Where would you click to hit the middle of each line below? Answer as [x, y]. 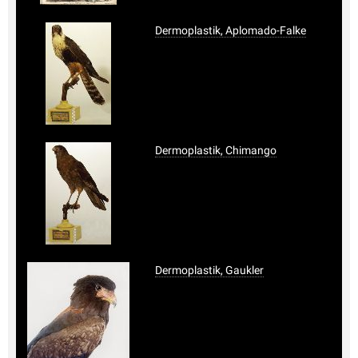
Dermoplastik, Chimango [216, 150]
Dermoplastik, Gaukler [209, 270]
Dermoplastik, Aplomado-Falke [231, 30]
